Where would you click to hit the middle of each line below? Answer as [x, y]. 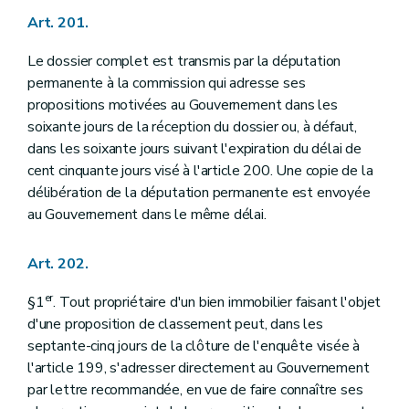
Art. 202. [58, 263]
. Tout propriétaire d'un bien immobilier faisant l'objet [217, 302]
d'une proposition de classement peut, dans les [175, 324]
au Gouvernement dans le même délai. [147, 214]
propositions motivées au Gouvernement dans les [183, 105]
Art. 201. [58, 22]
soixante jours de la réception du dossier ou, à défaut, [193, 126]
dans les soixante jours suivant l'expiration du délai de [194, 148]
